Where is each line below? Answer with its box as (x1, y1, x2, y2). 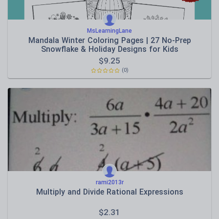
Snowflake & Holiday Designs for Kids (41, 44, 178, 54)
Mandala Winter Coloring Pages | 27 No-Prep (28, 36, 191, 45)
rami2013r (95, 179, 124, 186)
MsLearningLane (87, 27, 132, 34)
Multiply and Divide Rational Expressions (36, 187, 183, 197)
